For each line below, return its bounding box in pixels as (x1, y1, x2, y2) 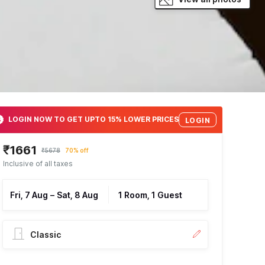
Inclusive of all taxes (2, 159, 73, 168)
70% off (64, 146, 89, 154)
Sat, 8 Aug (56, 189, 98, 200)
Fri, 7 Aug (9, 189, 48, 200)
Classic (30, 229, 61, 240)
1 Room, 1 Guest (118, 189, 182, 200)
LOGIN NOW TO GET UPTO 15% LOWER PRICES (8, 115, 179, 124)
